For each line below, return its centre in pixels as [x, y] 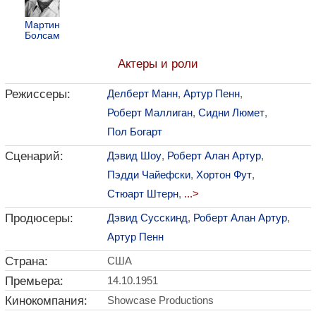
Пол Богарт [135, 132]
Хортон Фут [224, 175]
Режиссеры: [38, 94]
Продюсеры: [39, 218]
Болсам [42, 35]
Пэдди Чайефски [149, 175]
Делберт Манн [142, 93]
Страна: [26, 261]
